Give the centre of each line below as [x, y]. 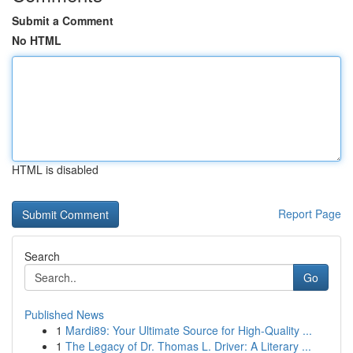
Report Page [310, 214]
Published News [64, 314]
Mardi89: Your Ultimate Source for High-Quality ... [189, 330]
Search [42, 256]
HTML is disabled [55, 169]
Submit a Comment [63, 20]
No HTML [37, 40]
